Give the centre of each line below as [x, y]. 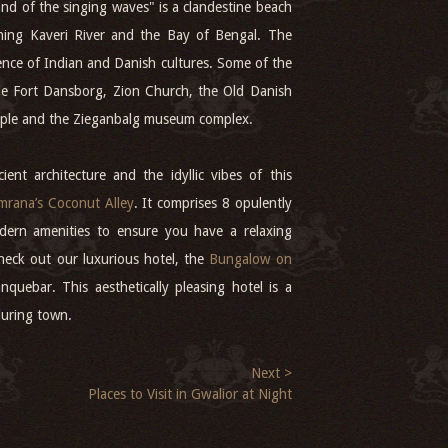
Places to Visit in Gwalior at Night [189, 394]
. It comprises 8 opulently [212, 203]
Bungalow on [250, 259]
